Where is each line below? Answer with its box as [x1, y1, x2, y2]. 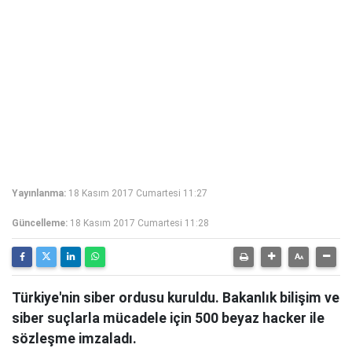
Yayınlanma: [12, 188, 66, 199]
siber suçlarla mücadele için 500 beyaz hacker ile [12, 310, 324, 326]
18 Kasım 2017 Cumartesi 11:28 [70, 218, 209, 229]
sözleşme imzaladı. [12, 331, 137, 346]
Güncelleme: [12, 218, 68, 229]
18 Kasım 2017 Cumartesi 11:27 [68, 188, 207, 199]
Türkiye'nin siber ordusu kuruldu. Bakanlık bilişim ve [12, 290, 339, 306]
